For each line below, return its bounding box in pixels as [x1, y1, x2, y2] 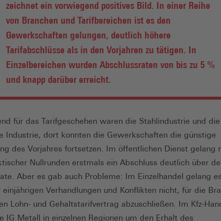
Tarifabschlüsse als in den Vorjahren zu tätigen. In [6, 43, 196, 55]
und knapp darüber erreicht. [6, 73, 111, 85]
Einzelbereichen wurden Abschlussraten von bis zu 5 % [6, 58, 215, 70]
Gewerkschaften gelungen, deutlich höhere [6, 29, 171, 40]
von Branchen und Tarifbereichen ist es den [6, 14, 171, 26]
